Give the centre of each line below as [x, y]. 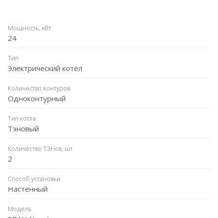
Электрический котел [45, 68]
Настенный [28, 189]
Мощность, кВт [29, 28]
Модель [20, 209]
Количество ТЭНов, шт [40, 148]
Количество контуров [39, 88]
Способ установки [34, 179]
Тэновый [23, 128]
